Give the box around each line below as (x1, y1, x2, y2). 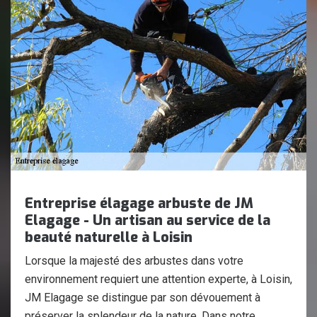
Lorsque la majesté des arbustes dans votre (25, 254, 243, 267)
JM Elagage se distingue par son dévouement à (25, 291, 260, 304)
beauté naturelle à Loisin (25, 228, 192, 247)
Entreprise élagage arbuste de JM (25, 194, 253, 213)
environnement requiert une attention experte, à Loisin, (25, 272, 292, 286)
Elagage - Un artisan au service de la (25, 211, 270, 230)
